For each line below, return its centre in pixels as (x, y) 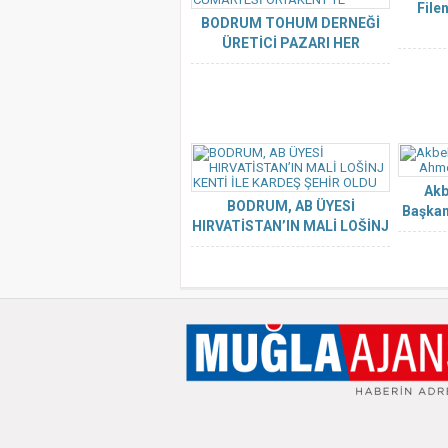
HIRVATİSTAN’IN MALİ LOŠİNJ (290, 226)
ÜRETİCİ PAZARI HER (290, 43)
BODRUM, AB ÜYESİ (290, 206)
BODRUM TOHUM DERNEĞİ (290, 23)
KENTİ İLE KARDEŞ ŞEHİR (290, 246)
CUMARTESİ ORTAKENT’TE (290, 63)
